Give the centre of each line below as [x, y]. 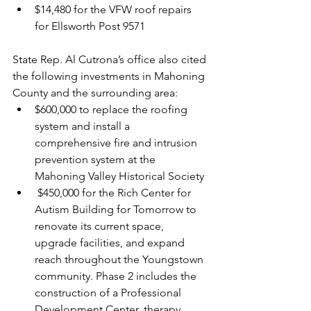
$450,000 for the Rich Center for [114, 193]
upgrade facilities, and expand [111, 243]
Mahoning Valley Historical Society [119, 176]
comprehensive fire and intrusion [117, 143]
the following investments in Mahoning [110, 76]
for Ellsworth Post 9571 [90, 26]
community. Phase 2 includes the [117, 276]
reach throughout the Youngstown [120, 259]
